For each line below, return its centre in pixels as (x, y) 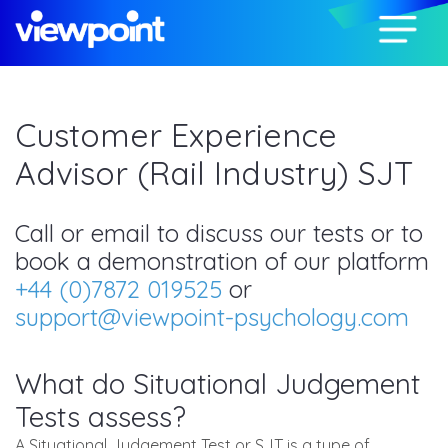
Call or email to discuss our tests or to (219, 233)
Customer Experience (176, 135)
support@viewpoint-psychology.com (212, 317)
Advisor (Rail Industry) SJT (214, 173)
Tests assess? (100, 416)
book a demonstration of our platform (222, 261)
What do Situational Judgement (217, 383)
